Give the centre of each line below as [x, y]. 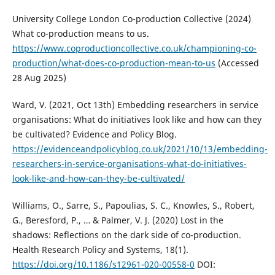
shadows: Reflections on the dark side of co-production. [126, 235]
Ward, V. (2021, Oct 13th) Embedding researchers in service [135, 105]
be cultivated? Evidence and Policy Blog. [94, 134]
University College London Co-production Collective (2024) [131, 19]
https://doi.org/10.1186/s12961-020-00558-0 [103, 265]
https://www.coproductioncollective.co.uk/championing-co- [134, 48]
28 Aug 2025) [39, 78]
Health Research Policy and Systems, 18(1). [100, 250]
